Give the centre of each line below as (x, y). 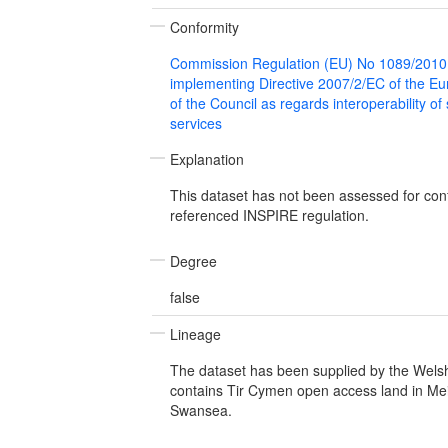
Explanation (207, 158)
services (196, 122)
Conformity (204, 26)
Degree (193, 260)
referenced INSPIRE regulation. (269, 214)
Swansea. (201, 409)
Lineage (195, 333)
